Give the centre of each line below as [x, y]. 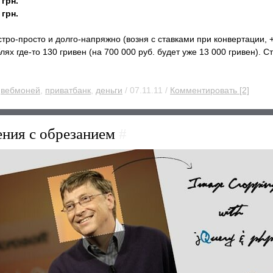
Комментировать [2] [210, 90]
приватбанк [68, 90]
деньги [109, 90]
